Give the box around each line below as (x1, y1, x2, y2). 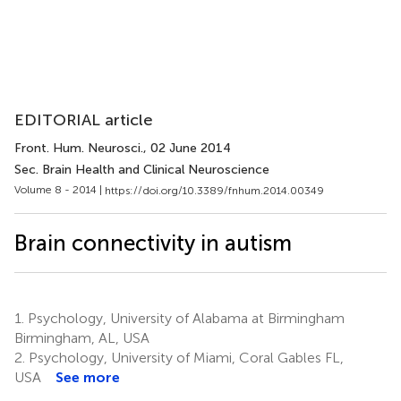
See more (55, 368, 120, 386)
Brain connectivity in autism (14, 229, 292, 256)
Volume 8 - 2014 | (14, 183, 105, 196)
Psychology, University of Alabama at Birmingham (24, 309, 345, 327)
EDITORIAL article (14, 110, 153, 130)
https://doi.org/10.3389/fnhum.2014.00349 (105, 183, 324, 197)
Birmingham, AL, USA (14, 328, 149, 346)
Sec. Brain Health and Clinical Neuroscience (14, 162, 269, 177)
